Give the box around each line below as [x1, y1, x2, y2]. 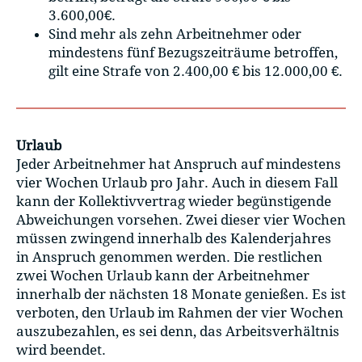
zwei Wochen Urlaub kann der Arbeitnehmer [16, 267, 309, 284]
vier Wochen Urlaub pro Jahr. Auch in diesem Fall [16, 175, 338, 192]
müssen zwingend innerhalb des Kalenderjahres [16, 230, 331, 247]
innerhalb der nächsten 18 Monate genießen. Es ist [16, 286, 346, 303]
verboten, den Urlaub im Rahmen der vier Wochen [16, 305, 343, 322]
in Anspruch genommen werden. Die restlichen [16, 249, 322, 266]
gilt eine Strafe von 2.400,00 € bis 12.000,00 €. [48, 62, 343, 79]
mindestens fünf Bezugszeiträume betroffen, [48, 44, 338, 61]
